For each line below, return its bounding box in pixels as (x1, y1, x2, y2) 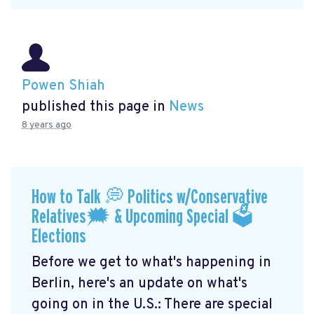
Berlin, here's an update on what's (32, 274, 247, 293)
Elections (32, 226, 86, 247)
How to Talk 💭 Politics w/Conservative (32, 187, 268, 207)
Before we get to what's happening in (32, 253, 271, 272)
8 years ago (22, 118, 71, 131)
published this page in (22, 97, 169, 116)
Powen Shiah (22, 76, 105, 95)
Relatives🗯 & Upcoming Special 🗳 (32, 207, 253, 227)
